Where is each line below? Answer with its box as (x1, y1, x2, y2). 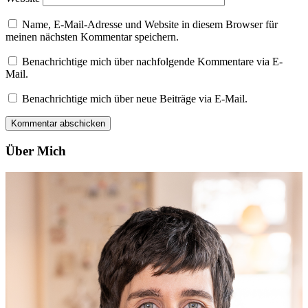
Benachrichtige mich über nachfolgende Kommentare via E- (22, 56, 283, 68)
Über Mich (5, 144, 66, 159)
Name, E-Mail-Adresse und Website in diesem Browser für (22, 19, 278, 31)
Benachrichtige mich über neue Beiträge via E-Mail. (22, 93, 247, 105)
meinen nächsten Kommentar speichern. (5, 31, 179, 43)
